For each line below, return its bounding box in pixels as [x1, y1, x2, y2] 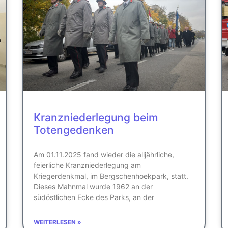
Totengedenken [34, 123, 114, 136]
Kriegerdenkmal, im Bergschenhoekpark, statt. [34, 171, 188, 180]
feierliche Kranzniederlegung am [34, 160, 141, 169]
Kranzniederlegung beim [34, 110, 158, 124]
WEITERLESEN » [34, 218, 81, 226]
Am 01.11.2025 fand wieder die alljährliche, [34, 150, 174, 159]
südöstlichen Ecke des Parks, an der [34, 192, 154, 202]
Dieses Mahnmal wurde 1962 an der [34, 182, 153, 191]
